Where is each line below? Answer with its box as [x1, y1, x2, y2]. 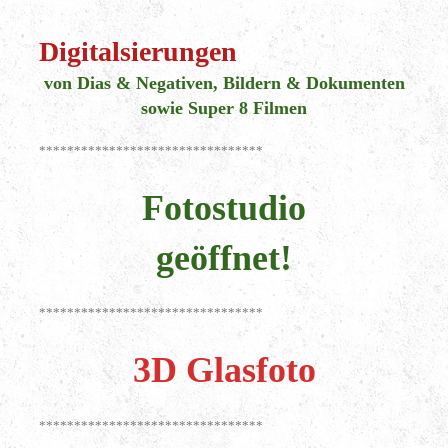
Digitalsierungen [39, 35, 237, 67]
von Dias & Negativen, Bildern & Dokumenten [43, 72, 405, 93]
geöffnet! [156, 237, 292, 278]
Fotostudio [142, 187, 306, 228]
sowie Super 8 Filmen [141, 97, 307, 118]
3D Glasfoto [132, 349, 316, 390]
